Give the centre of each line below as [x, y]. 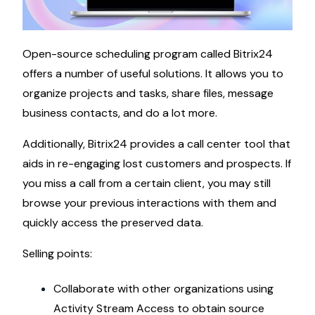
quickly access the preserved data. [113, 223]
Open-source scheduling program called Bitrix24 [148, 54]
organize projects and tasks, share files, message [148, 94]
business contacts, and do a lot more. [120, 113]
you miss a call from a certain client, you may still [147, 184]
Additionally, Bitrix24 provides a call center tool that [156, 144]
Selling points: [57, 254]
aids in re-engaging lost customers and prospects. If [157, 164]
